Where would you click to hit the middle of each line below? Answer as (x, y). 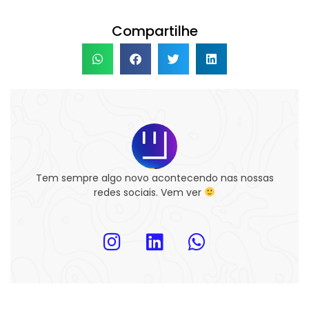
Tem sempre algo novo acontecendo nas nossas (154, 178)
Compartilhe (154, 31)
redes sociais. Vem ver (149, 192)
